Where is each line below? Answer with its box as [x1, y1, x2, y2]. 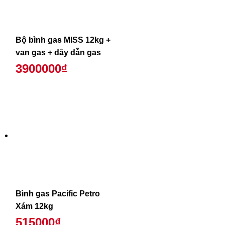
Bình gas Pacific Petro [15, 189, 100, 198]
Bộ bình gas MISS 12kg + [15, 35, 110, 44]
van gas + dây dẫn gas [15, 48, 101, 57]
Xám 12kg [15, 202, 53, 211]
